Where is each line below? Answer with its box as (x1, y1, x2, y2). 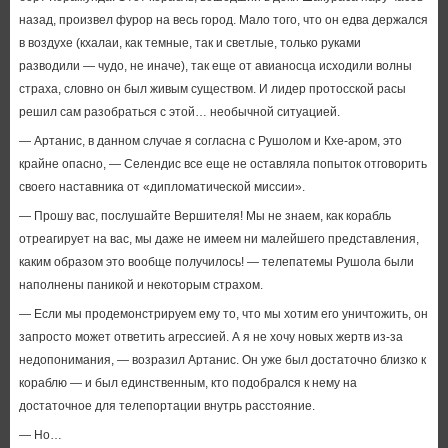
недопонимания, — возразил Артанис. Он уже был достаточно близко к (18, 353, 426, 367)
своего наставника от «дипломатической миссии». (18, 180, 305, 194)
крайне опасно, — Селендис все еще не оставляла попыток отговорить (18, 157, 427, 171)
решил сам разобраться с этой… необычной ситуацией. (18, 105, 340, 119)
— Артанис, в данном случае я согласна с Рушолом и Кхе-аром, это (18, 134, 402, 148)
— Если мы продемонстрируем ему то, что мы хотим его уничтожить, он (18, 307, 428, 321)
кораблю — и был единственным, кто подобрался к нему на (18, 376, 357, 390)
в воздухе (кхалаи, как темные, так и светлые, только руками (18, 36, 361, 50)
